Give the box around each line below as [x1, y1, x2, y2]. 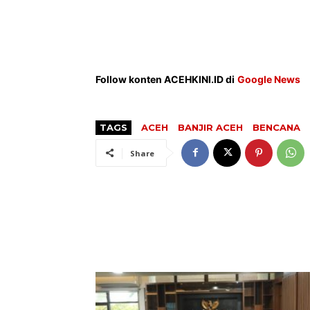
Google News [237, 73, 300, 85]
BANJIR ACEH [178, 121, 243, 133]
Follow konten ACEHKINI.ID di [95, 73, 235, 85]
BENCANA [253, 121, 300, 133]
